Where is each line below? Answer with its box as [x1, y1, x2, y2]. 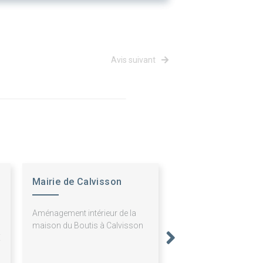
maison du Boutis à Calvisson [32, 220, 143, 230]
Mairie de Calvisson [32, 176, 122, 187]
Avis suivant [111, 55, 157, 65]
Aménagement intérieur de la [32, 208, 136, 218]
